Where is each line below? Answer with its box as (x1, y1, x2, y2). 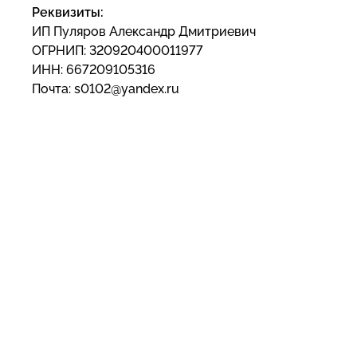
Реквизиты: (32, 5, 104, 20)
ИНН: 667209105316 (32, 62, 155, 77)
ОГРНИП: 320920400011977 (32, 43, 203, 58)
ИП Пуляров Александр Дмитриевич (32, 24, 256, 39)
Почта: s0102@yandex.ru (32, 81, 179, 96)
